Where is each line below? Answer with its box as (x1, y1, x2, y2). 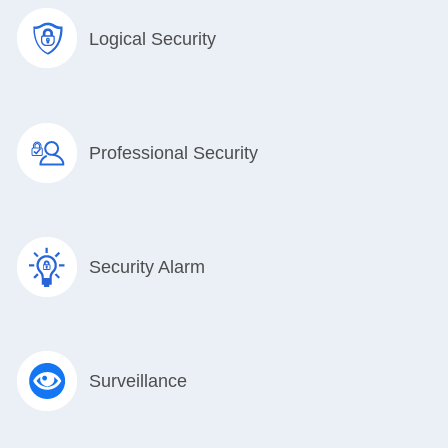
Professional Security (89, 142, 258, 163)
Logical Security (89, 28, 216, 49)
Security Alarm (89, 256, 205, 277)
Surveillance (89, 370, 187, 391)
